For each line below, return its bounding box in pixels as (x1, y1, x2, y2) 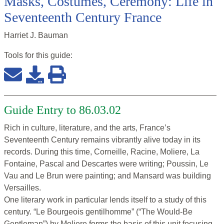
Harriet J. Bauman (4, 31, 68, 40)
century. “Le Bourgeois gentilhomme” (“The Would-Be (4, 207, 192, 216)
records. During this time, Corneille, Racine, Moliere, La (4, 147, 199, 156)
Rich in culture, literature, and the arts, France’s (4, 123, 170, 132)
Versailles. (4, 183, 41, 192)
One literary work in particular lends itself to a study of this (4, 195, 206, 204)
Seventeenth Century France (4, 9, 161, 25)
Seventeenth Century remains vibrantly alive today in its (4, 135, 200, 144)
